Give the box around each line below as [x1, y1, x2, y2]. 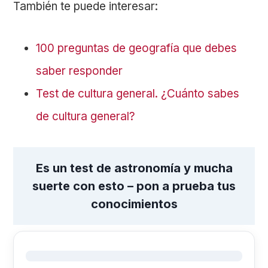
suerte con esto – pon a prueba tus [32, 179, 236, 194]
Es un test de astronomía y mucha [35, 161, 233, 176]
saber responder [36, 64, 123, 78]
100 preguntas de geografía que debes [36, 41, 237, 56]
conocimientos [90, 197, 178, 212]
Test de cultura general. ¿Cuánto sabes [36, 87, 240, 101]
